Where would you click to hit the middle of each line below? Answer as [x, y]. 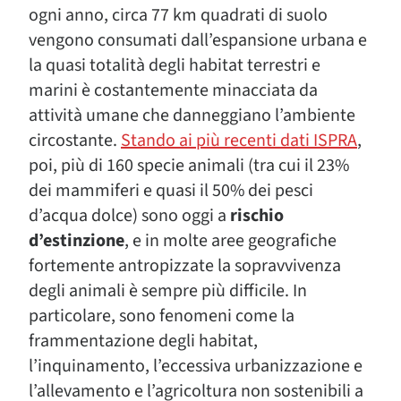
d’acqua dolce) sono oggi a [128, 216]
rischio [255, 216]
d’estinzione [77, 241]
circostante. [75, 141]
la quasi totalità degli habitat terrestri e [175, 65]
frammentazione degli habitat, [143, 341]
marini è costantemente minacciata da [173, 90]
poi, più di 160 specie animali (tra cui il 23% [189, 166]
